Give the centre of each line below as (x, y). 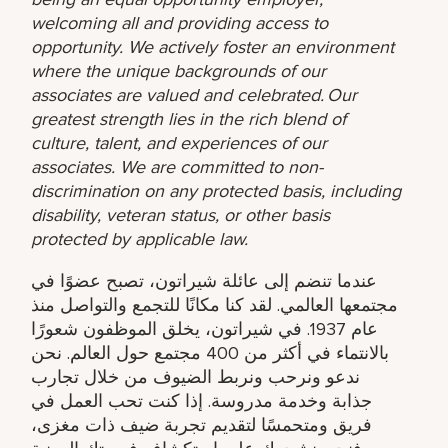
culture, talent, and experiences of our (179, 142)
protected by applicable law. (140, 238)
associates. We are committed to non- (177, 166)
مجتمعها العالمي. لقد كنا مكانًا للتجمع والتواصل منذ (215, 304)
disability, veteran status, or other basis (181, 214)
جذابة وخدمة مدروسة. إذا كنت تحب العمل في (202, 400)
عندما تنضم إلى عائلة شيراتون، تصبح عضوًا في (204, 280)
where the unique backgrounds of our (179, 70)
